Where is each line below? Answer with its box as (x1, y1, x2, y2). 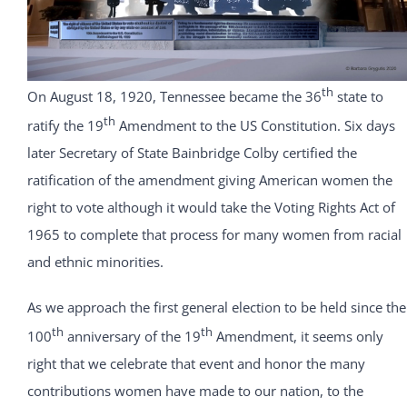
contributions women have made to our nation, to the (26, 382, 363, 401)
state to (333, 87, 383, 106)
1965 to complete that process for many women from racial (26, 225, 402, 244)
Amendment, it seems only (212, 327, 383, 346)
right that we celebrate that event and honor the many (26, 354, 365, 373)
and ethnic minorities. (26, 253, 164, 272)
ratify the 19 (26, 116, 104, 135)
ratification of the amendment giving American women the (26, 171, 392, 190)
